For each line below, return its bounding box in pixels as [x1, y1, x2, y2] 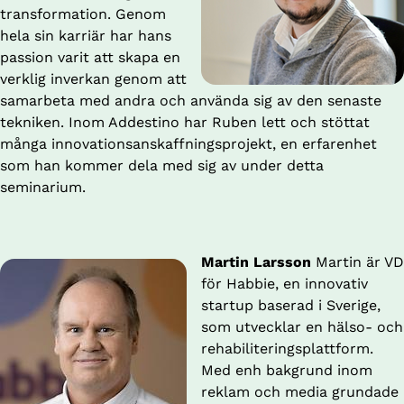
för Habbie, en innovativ [201, 275, 368, 293]
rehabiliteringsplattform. [201, 340, 373, 358]
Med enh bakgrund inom [201, 362, 372, 380]
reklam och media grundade [201, 383, 399, 401]
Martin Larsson [201, 253, 311, 271]
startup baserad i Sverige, [201, 297, 381, 315]
